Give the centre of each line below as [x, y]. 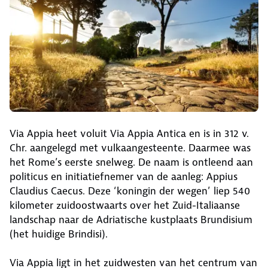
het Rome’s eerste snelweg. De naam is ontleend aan [131, 162]
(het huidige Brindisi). [59, 234]
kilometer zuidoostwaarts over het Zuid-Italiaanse [125, 205]
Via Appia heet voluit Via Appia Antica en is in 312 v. [129, 133]
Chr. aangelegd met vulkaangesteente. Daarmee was [130, 147]
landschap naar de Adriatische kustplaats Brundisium [131, 219]
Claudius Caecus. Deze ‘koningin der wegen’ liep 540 [130, 191]
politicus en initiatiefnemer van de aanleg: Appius [124, 176]
